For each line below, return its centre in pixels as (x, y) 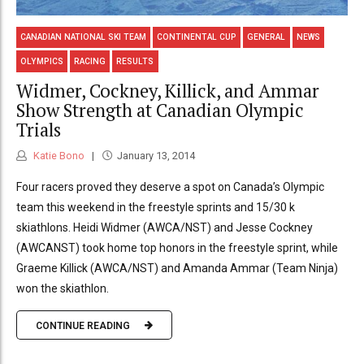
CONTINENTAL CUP (197, 37)
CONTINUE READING (83, 325)
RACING (90, 62)
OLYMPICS (42, 62)
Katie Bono (58, 156)
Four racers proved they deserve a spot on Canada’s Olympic (170, 187)
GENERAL (266, 37)
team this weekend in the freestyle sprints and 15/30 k (156, 208)
